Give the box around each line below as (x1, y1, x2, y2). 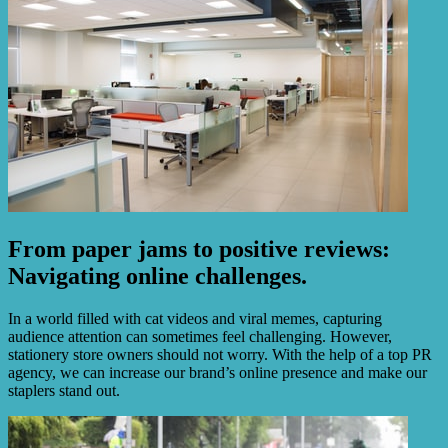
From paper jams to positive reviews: (8, 236, 390, 263)
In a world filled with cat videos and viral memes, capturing (8, 310, 382, 328)
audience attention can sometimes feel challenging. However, (8, 328, 392, 346)
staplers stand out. (8, 382, 120, 400)
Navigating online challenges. (8, 263, 307, 290)
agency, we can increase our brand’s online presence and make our (8, 364, 427, 382)
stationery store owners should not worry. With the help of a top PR (8, 346, 432, 364)
